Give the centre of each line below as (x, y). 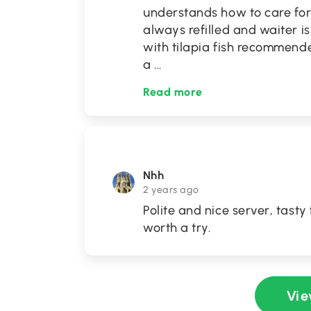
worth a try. (177, 228)
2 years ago (171, 190)
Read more (173, 92)
